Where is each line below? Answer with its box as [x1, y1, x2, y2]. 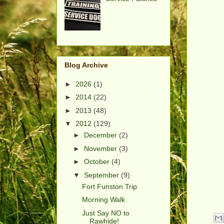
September [83, 170, 121, 179]
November [83, 144, 119, 152]
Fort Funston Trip [81, 182, 137, 190]
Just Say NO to [81, 208, 129, 217]
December [83, 131, 119, 139]
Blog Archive [64, 60, 108, 69]
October [83, 157, 111, 166]
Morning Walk [81, 195, 125, 204]
